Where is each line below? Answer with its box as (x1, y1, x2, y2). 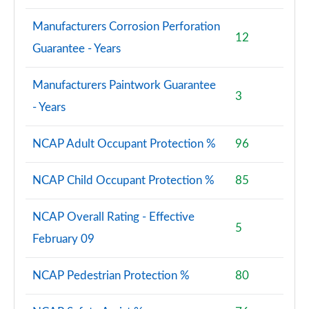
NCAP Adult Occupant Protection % (32, 138, 216, 150)
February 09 (32, 233, 94, 245)
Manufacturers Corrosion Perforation (32, 21, 220, 32)
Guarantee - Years (32, 43, 121, 54)
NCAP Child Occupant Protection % (32, 175, 215, 186)
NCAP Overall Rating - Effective (32, 211, 195, 223)
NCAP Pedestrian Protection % (32, 270, 190, 281)
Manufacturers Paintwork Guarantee (32, 79, 216, 91)
